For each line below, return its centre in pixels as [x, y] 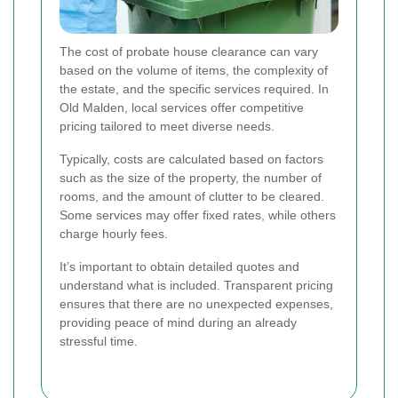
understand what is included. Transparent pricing [196, 286]
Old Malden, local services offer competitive [182, 108]
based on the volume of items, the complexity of [194, 71]
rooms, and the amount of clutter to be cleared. [192, 197]
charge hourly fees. [114, 234]
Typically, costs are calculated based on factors [191, 159]
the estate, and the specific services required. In [194, 89]
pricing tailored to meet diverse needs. [167, 127]
